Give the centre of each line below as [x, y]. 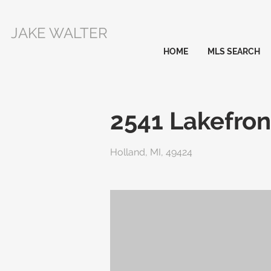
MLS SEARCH [234, 51]
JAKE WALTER [59, 33]
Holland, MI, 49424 [151, 152]
